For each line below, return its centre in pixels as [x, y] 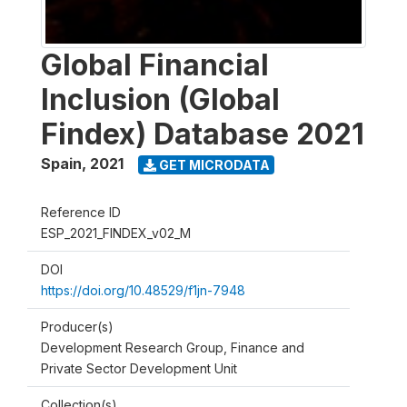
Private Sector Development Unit [139, 368]
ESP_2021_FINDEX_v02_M [116, 233]
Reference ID [81, 212]
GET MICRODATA [213, 164]
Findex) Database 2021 [203, 134]
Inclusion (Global [160, 99]
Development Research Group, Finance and [173, 347]
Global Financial [155, 65]
